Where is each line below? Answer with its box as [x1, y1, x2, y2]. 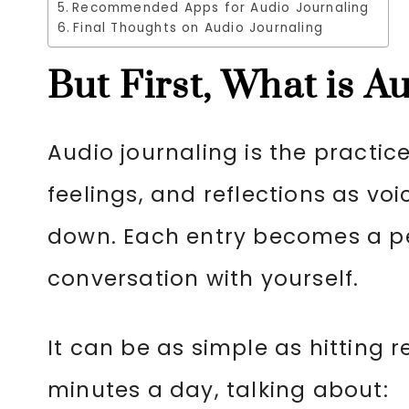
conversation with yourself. [47, 264, 360, 293]
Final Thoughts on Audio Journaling [73, 19, 323, 37]
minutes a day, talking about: [47, 375, 389, 404]
